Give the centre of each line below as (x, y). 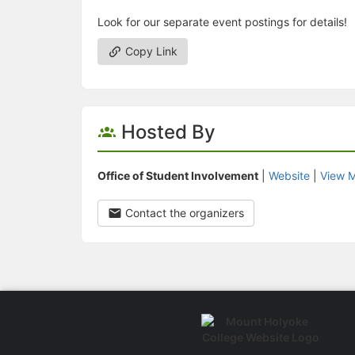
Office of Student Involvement (178, 175)
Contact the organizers (183, 212)
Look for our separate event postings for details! (222, 21)
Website (289, 175)
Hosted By (166, 132)
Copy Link (150, 51)
